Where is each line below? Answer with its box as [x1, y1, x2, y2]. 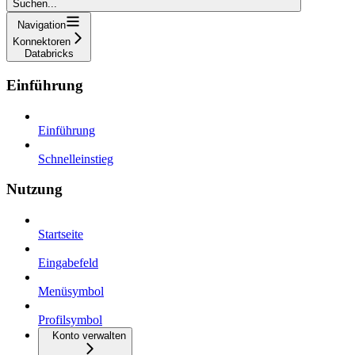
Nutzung [6, 181, 63, 198]
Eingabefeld [38, 255, 98, 269]
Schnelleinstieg [38, 151, 113, 166]
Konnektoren [13, 36, 71, 48]
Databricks [24, 48, 74, 60]
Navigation [17, 19, 66, 32]
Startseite [38, 227, 83, 241]
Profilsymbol [38, 312, 102, 326]
